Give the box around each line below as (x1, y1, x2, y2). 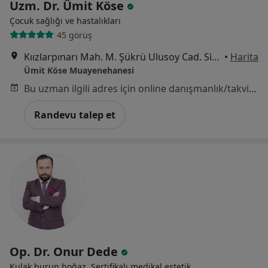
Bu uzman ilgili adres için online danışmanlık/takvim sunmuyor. (249, 82, 257, 96)
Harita (230, 50, 258, 64)
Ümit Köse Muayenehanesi (24, 65, 134, 77)
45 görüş (56, 29, 92, 41)
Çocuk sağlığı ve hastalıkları (10, 15, 121, 27)
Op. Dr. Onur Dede (10, 243, 121, 260)
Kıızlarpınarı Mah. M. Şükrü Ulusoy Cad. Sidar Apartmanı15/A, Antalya (212, 50, 220, 64)
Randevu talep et (34, 108, 115, 122)
